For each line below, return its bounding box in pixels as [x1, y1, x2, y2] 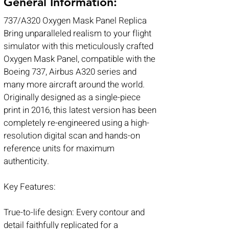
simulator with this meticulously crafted [4, 40, 153, 53]
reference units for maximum [4, 142, 114, 155]
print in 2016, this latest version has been [4, 104, 156, 117]
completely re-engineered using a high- [4, 117, 149, 129]
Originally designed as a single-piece [4, 91, 141, 104]
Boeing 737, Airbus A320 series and [4, 65, 136, 78]
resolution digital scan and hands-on [4, 129, 140, 142]
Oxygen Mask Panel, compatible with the [4, 53, 155, 65]
